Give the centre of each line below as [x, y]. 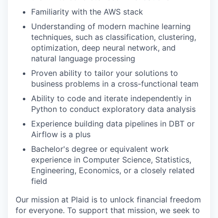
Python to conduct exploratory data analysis [113, 109]
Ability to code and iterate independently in [111, 98]
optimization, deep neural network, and [103, 47]
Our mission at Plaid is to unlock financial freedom [108, 199]
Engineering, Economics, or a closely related [113, 170]
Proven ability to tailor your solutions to [105, 73]
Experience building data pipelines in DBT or [113, 123]
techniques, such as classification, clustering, [114, 37]
